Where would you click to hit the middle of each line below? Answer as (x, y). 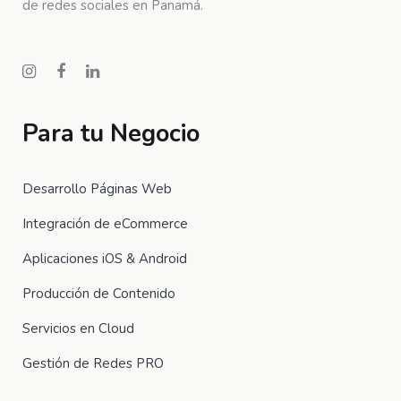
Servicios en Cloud (78, 328)
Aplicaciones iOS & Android (105, 259)
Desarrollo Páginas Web (97, 189)
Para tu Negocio (111, 134)
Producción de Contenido (99, 294)
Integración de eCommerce (105, 224)
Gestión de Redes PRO (93, 363)
